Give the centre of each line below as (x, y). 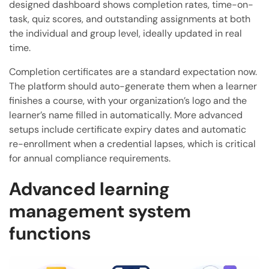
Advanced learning (89, 189)
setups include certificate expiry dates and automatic (128, 130)
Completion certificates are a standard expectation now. (133, 72)
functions (50, 234)
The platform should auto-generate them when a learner (133, 86)
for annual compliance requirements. (90, 159)
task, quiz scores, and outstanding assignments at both (130, 19)
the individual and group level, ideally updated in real (125, 34)
